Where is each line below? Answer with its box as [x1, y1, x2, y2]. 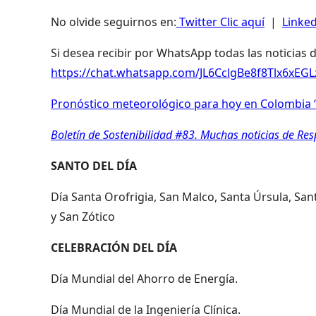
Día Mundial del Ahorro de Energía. [51, 270, 238, 286]
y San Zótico [51, 208, 115, 224]
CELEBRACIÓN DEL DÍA [51, 239, 177, 255]
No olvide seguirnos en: [51, 13, 176, 30]
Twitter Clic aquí [176, 13, 265, 30]
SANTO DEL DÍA [51, 157, 137, 174]
